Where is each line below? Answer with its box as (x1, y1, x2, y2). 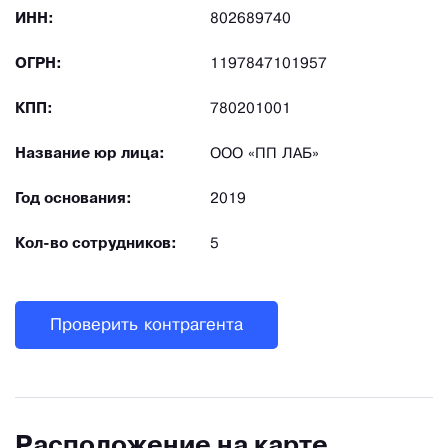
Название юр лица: (15, 147, 165, 162)
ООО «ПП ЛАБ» (210, 147, 319, 162)
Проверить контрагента (50, 317, 243, 333)
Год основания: (15, 192, 132, 207)
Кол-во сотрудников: (15, 237, 177, 252)
